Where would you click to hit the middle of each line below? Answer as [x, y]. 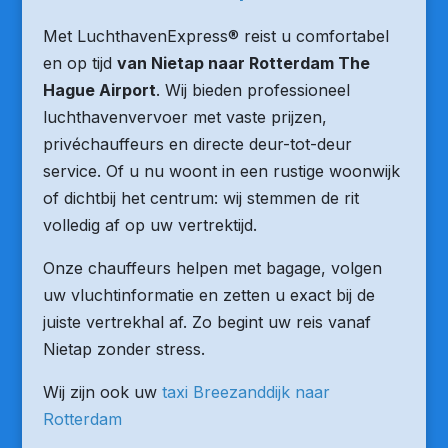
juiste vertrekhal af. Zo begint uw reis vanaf [206, 322]
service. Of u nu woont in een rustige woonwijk [221, 171]
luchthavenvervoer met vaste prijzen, [184, 117]
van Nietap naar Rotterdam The [243, 63]
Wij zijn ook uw [102, 392]
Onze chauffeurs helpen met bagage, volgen [212, 268]
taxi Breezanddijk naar [245, 392]
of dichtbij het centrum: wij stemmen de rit [200, 198]
